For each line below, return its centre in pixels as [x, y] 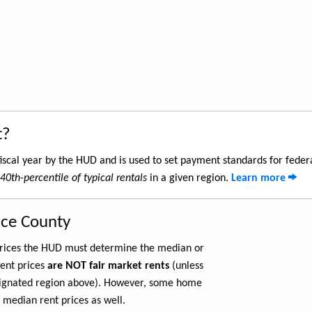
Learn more [260, 178]
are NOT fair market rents [108, 266]
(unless [186, 266]
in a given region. [189, 178]
